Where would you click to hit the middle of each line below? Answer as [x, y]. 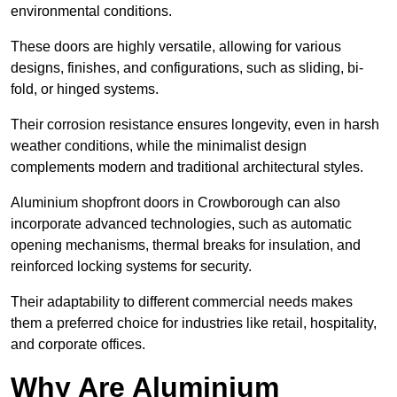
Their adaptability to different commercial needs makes [182, 302]
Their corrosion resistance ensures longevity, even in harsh [195, 125]
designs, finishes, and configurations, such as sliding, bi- [187, 68]
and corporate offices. [78, 345]
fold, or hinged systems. [86, 90]
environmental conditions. [93, 12]
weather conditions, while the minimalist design [159, 146]
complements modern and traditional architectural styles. [187, 167]
